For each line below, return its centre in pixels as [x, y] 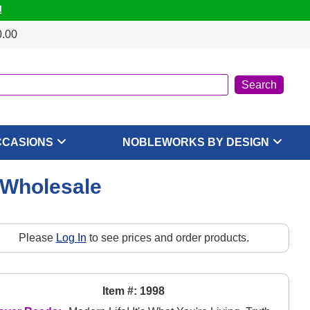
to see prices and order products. [167, 238]
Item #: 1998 [134, 291]
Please [37, 238]
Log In [71, 238]
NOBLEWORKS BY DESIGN [195, 142]
